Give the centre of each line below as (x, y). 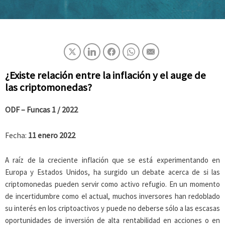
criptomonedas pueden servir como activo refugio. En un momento (113, 184)
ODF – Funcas (28, 109)
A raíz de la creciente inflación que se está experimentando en (113, 160)
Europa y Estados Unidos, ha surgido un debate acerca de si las (113, 172)
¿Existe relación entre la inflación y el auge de (105, 75)
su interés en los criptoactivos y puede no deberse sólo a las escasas (113, 208)
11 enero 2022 (52, 135)
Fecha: (17, 135)
